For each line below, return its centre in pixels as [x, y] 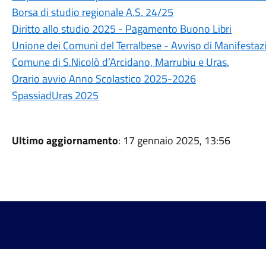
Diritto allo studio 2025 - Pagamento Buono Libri [121, 29]
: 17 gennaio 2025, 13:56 [174, 140]
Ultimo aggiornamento [65, 140]
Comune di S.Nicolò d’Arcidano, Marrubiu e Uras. [120, 62]
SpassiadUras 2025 [55, 95]
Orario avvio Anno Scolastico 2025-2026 [104, 79]
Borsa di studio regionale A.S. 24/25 [92, 12]
